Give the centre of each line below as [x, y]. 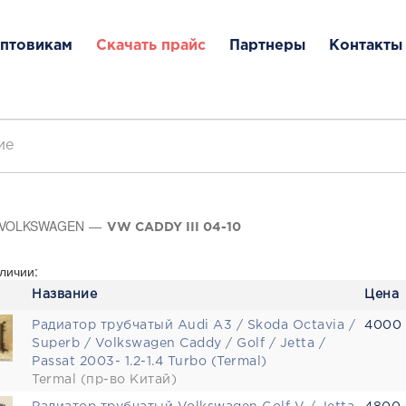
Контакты [366, 46]
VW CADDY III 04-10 [174, 227]
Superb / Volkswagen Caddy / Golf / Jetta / [179, 343]
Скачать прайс [151, 46]
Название [64, 295]
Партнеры [267, 46]
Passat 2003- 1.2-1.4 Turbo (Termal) [150, 362]
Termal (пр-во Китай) [104, 380]
